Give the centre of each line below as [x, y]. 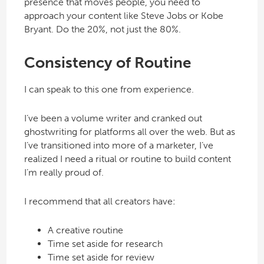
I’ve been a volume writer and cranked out [113, 118]
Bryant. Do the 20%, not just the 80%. [102, 29]
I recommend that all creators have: [100, 202]
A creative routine [85, 230]
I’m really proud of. [64, 173]
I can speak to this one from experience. [109, 90]
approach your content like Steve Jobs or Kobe [123, 16]
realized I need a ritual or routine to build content [127, 159]
